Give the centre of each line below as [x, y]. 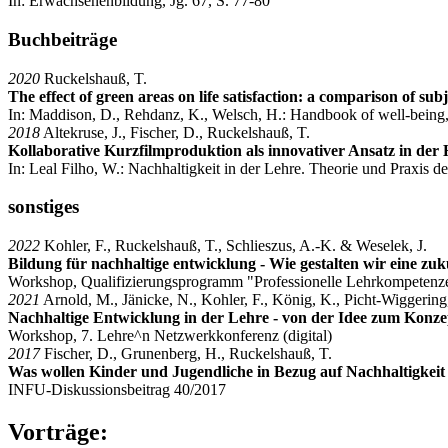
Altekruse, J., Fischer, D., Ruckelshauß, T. [175, 132]
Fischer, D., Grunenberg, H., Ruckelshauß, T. [186, 354]
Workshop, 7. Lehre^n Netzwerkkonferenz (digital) [170, 336]
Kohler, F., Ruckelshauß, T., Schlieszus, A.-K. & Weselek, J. [233, 246]
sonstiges [43, 207]
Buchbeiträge [62, 39]
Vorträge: [58, 432]
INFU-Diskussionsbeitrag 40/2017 [117, 390]
